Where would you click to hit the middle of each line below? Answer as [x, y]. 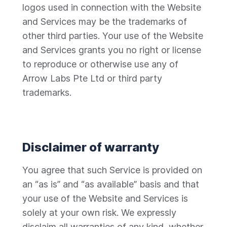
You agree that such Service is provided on [112, 170]
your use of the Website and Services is [105, 198]
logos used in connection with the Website [112, 7]
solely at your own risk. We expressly [99, 213]
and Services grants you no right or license [112, 50]
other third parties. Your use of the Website [113, 36]
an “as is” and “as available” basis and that [111, 184]
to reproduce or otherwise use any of [100, 64]
